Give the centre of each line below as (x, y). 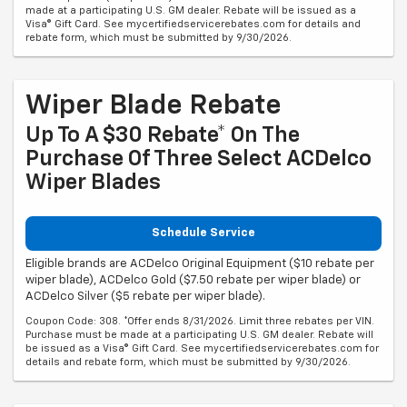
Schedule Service (203, 233)
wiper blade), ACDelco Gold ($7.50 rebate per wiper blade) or (193, 281)
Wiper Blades (93, 182)
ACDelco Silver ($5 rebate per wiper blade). (145, 297)
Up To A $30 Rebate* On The (163, 135)
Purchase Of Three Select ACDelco (199, 159)
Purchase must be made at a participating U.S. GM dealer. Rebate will (199, 335)
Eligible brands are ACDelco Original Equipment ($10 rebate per (200, 264)
